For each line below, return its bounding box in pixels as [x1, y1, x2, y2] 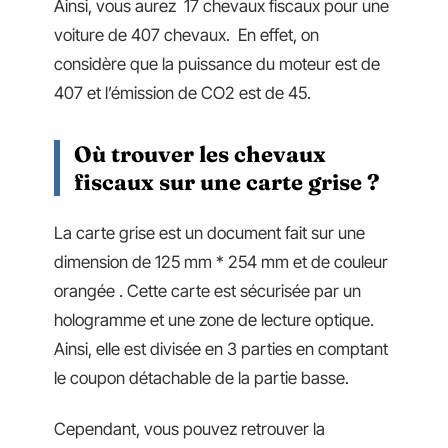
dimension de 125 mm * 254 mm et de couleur [54, 251, 388, 272]
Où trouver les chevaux [74, 140, 326, 168]
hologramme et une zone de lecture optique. [54, 309, 374, 330]
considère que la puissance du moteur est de [54, 54, 380, 74]
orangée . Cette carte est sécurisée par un [54, 280, 361, 301]
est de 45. [235, 83, 311, 103]
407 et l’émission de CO [54, 83, 225, 103]
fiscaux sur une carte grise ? [74, 168, 380, 196]
